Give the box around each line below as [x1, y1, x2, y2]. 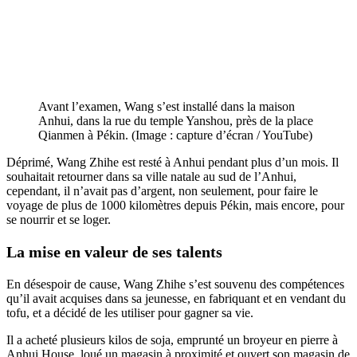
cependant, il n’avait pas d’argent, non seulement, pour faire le [6, 183, 318, 198]
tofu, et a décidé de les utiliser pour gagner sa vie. [6, 305, 253, 320]
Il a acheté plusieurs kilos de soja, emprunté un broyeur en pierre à [6, 332, 338, 347]
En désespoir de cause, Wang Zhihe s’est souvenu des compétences [6, 277, 344, 291]
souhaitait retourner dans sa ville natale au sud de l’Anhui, [6, 169, 296, 183]
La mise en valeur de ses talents [6, 242, 222, 261]
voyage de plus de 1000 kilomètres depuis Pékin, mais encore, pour [6, 198, 344, 212]
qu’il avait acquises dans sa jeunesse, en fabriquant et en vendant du [6, 291, 346, 305]
